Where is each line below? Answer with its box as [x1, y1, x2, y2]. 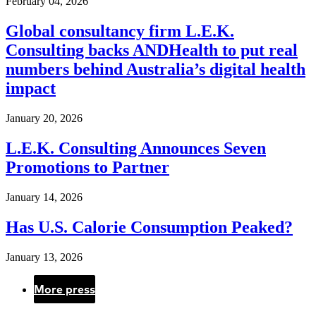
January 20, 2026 [6, 112, 83, 125]
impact [6, 79, 56, 98]
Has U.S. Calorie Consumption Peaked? [6, 217, 293, 236]
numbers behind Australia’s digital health [6, 60, 305, 79]
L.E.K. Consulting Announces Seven [6, 138, 266, 157]
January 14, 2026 [6, 190, 83, 203]
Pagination [6, 289, 57, 302]
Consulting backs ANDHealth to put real [6, 41, 298, 60]
